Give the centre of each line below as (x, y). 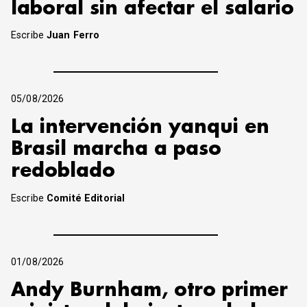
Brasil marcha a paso (116, 149)
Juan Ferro (73, 36)
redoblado (63, 171)
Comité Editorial (86, 199)
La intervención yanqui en (140, 127)
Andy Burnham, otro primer (149, 291)
